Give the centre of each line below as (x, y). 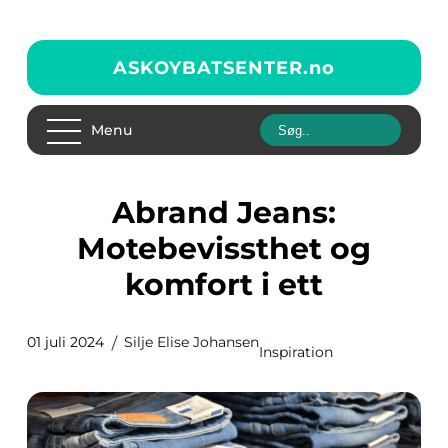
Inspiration (296, 352)
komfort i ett (224, 284)
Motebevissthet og (224, 248)
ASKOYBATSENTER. (211, 67)
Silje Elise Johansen (191, 342)
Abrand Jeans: (123, 212)
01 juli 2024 (65, 342)
